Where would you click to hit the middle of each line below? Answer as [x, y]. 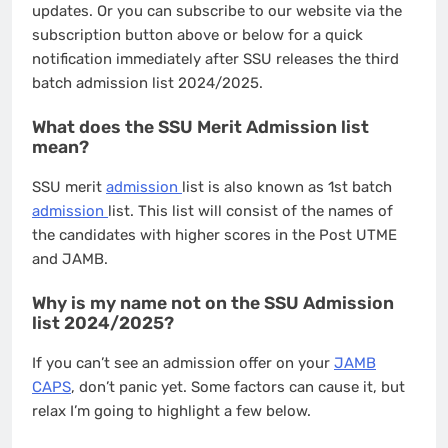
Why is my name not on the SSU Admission [213, 303]
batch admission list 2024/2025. [147, 82]
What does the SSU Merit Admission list [200, 127]
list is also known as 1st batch [287, 186]
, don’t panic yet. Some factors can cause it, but [238, 386]
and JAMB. [70, 258]
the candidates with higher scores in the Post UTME [214, 234]
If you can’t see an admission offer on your [183, 362]
